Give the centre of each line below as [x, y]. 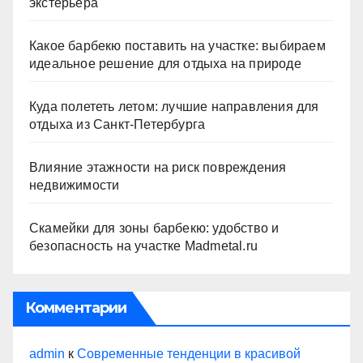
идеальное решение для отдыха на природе [165, 63]
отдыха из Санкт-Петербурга [117, 124]
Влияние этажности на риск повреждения [158, 167]
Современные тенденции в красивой [189, 353]
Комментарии [76, 307]
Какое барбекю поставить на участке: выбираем [177, 45]
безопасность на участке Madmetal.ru [143, 246]
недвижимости [75, 185]
